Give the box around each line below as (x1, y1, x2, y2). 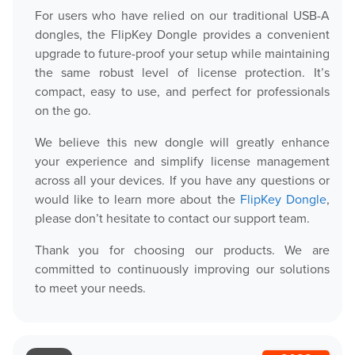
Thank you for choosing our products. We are (34, 241, 330, 259)
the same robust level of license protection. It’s (34, 63, 330, 82)
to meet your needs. (34, 279, 146, 297)
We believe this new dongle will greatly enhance (34, 133, 330, 151)
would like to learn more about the (34, 190, 240, 208)
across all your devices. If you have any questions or (34, 171, 330, 189)
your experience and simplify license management (34, 152, 330, 170)
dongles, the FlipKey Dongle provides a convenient (34, 25, 330, 44)
